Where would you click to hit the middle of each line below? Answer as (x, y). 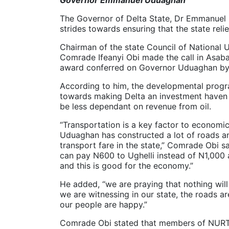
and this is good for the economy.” (127, 165)
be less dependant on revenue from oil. (135, 106)
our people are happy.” (104, 204)
